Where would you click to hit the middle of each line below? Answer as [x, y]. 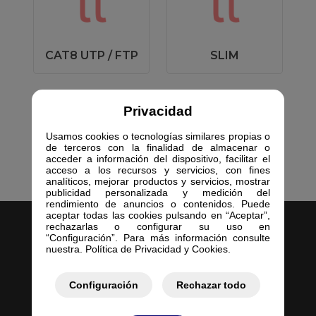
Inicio [158, 286]
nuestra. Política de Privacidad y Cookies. [138, 249]
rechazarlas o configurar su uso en [158, 226]
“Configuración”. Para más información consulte [158, 237]
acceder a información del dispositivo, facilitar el [158, 158]
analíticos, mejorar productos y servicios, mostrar [158, 181]
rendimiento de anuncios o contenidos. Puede [158, 203]
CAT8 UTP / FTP [91, 55]
